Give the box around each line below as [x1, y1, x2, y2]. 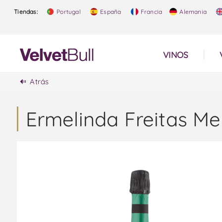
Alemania [178, 8, 207, 15]
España [99, 8, 121, 15]
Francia [139, 8, 163, 15]
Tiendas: [14, 8, 38, 15]
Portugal [55, 8, 81, 15]
